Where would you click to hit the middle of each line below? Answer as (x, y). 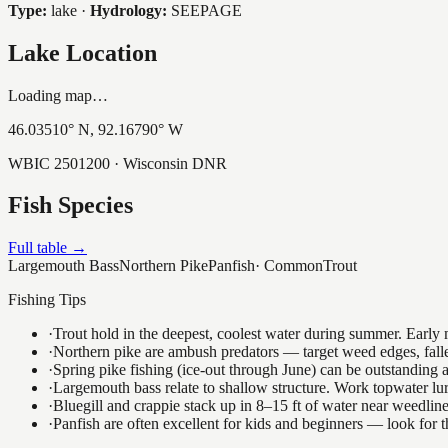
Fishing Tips (47, 300)
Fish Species (70, 205)
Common (293, 266)
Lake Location (82, 52)
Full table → (47, 248)
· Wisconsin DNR (168, 163)
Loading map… (58, 95)
